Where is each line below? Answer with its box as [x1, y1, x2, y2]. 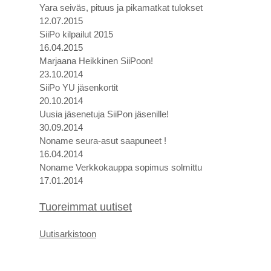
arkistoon [60, 229, 96, 239]
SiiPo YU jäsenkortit [39, 82, 118, 93]
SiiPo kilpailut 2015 [39, 29, 113, 39]
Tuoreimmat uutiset [39, 201, 132, 213]
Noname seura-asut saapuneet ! [39, 135, 166, 146]
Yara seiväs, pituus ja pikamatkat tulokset [39, 2, 203, 13]
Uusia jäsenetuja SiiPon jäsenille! [39, 109, 169, 119]
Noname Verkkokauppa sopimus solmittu [39, 162, 202, 172]
